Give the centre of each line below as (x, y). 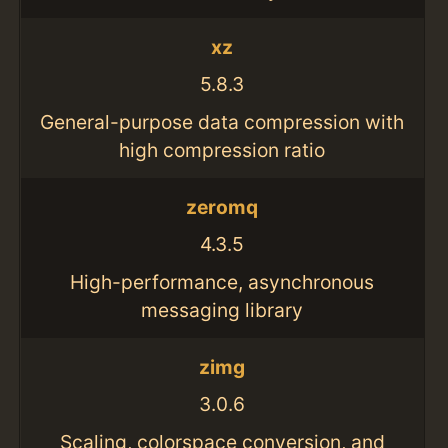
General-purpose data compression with (222, 122)
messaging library (222, 309)
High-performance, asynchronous (222, 281)
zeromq (222, 206)
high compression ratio (222, 150)
